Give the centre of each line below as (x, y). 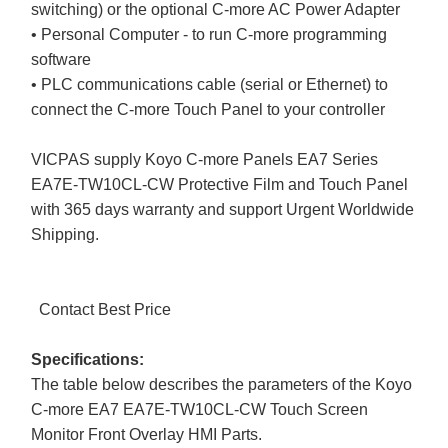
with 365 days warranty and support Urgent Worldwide (223, 209)
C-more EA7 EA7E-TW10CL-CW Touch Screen (200, 409)
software (61, 59)
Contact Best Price (105, 309)
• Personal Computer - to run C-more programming (209, 34)
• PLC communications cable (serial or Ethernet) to (210, 84)
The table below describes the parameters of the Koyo (222, 384)
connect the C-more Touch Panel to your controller (208, 109)
